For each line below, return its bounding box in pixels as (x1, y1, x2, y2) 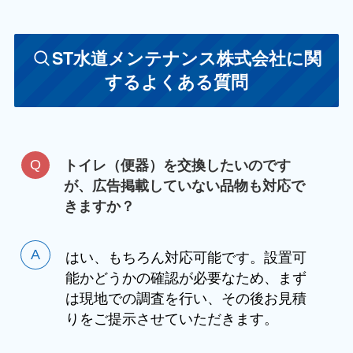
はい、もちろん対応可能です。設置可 (65, 246, 307, 267)
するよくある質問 (105, 69, 248, 95)
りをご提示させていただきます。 (65, 307, 278, 329)
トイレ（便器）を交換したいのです (63, 154, 291, 176)
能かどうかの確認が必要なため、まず (65, 266, 307, 288)
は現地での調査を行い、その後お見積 (65, 287, 307, 308)
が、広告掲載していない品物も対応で (63, 175, 305, 196)
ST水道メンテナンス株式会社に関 (52, 46, 322, 71)
